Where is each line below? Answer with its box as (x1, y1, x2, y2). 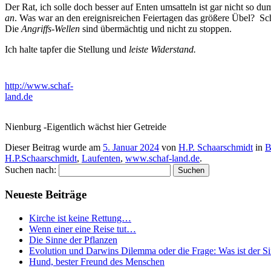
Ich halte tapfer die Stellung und (5, 44, 129, 55)
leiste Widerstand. (129, 44, 196, 55)
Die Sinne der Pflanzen (29, 234, 117, 245)
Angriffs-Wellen (21, 24, 80, 34)
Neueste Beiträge (5, 188, 87, 201)
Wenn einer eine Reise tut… (29, 223, 136, 234)
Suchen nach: (5, 165, 56, 175)
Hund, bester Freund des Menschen (29, 256, 165, 267)
